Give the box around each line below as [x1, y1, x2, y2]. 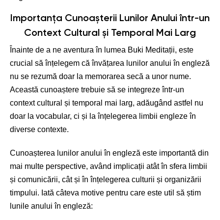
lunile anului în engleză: [10, 202, 93, 210]
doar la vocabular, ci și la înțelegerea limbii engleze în [10, 112, 196, 120]
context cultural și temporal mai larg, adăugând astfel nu [10, 99, 203, 107]
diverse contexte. [10, 125, 69, 134]
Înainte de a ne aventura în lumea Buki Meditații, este [10, 46, 193, 54]
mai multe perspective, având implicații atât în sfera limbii [10, 162, 207, 170]
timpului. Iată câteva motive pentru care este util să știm [10, 189, 201, 197]
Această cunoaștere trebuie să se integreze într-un [10, 85, 184, 94]
